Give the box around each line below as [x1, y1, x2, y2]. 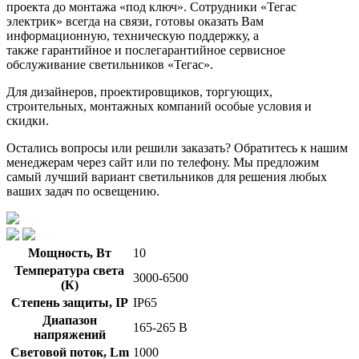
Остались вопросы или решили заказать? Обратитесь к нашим [6, 140, 348, 155]
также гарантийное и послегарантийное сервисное [6, 42, 285, 57]
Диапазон [42, 313, 97, 327]
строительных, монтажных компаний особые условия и [6, 99, 312, 113]
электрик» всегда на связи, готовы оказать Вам [6, 14, 264, 28]
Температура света [14, 263, 124, 277]
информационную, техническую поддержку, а [6, 28, 259, 42]
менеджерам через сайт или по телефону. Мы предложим [6, 155, 319, 169]
